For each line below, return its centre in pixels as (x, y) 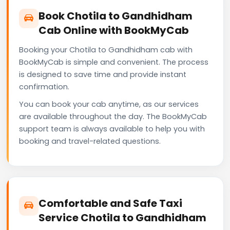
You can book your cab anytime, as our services (109, 104)
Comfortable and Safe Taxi (110, 203)
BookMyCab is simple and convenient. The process (114, 62)
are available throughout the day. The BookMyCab (113, 116)
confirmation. (44, 87)
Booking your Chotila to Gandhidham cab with (106, 50)
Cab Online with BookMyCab (114, 30)
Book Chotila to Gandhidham (116, 16)
